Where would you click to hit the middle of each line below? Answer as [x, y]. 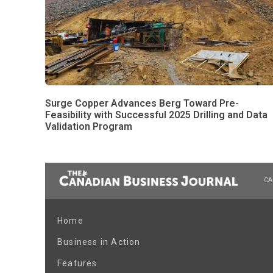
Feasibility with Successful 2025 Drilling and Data [156, 115]
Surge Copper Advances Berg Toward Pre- [142, 104]
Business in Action [99, 242]
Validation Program [89, 127]
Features [77, 264]
